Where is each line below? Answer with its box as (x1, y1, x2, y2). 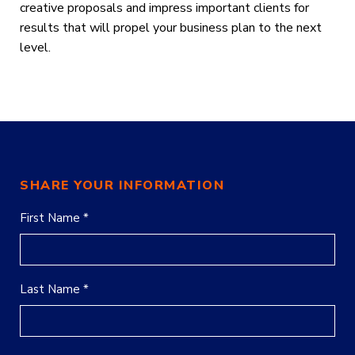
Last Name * (20, 281, 89, 298)
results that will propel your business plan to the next (20, 19, 322, 37)
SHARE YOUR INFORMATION (20, 177, 224, 195)
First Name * (20, 210, 89, 227)
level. (20, 39, 51, 57)
